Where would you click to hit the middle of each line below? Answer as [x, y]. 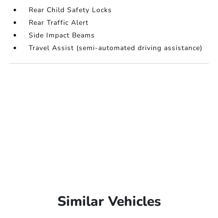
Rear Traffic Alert [59, 23]
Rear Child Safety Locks [71, 10]
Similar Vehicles [109, 202]
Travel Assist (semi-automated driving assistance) [116, 48]
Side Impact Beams [62, 36]
